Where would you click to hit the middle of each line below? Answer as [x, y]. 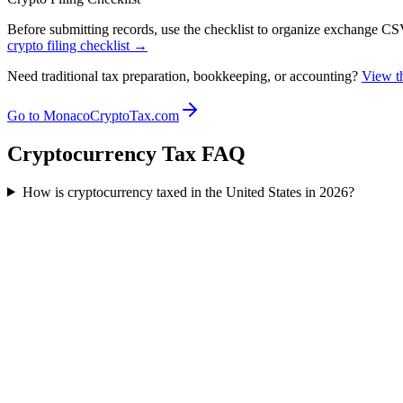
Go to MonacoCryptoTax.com [93, 115]
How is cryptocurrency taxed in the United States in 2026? [188, 192]
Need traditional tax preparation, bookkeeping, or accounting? [183, 76]
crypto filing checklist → [77, 45]
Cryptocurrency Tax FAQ [126, 153]
